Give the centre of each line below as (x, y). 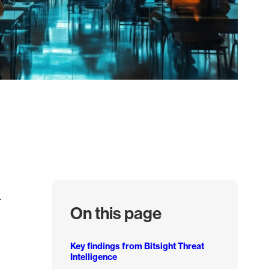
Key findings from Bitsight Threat (137, 246)
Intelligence (93, 257)
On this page (116, 213)
